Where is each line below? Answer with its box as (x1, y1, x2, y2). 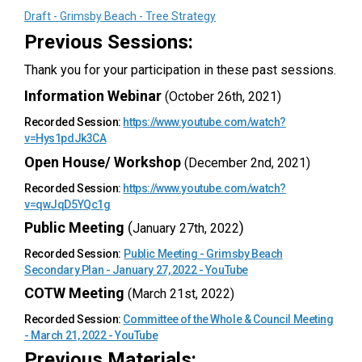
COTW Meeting (24, 284, 124, 302)
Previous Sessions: (24, 31, 193, 54)
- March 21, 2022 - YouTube (24, 329, 158, 343)
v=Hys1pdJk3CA (24, 132, 107, 145)
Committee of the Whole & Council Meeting (123, 313, 334, 326)
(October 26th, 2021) (165, 89, 281, 105)
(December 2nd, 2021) (184, 154, 310, 170)
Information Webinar (24, 87, 165, 105)
